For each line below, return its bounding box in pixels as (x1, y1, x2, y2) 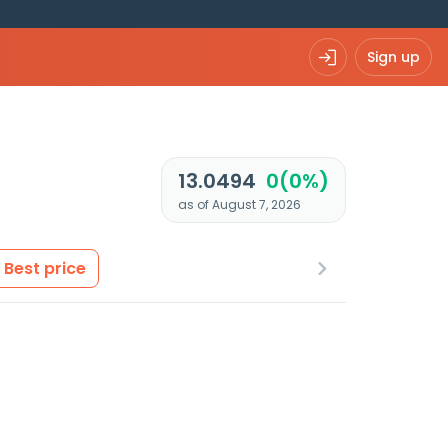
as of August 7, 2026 (177, 196, 301, 213)
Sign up (367, 46, 420, 67)
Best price (4, 257, 86, 280)
